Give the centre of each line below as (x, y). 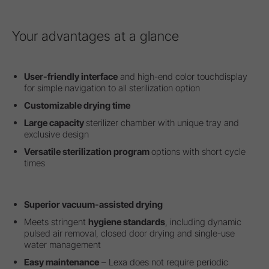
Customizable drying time (77, 106)
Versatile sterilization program (88, 152)
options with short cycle (198, 152)
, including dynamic (203, 222)
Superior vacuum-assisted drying (93, 205)
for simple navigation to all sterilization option (112, 88)
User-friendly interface (71, 77)
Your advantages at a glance (95, 36)
